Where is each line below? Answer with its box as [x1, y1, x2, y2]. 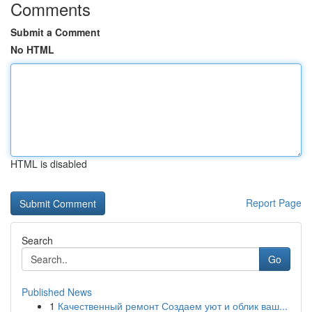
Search [22, 233, 53, 247]
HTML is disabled [10, 157, 87, 171]
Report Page [246, 196, 302, 210]
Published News [22, 285, 92, 299]
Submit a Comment [10, 25, 100, 39]
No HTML [10, 42, 54, 56]
